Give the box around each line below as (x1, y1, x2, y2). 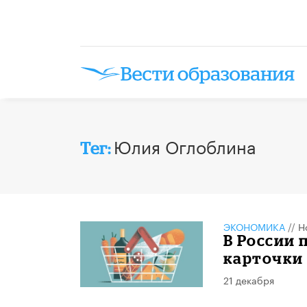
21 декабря (223, 271, 274, 287)
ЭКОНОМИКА (223, 218, 285, 234)
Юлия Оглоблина (114, 132, 256, 158)
